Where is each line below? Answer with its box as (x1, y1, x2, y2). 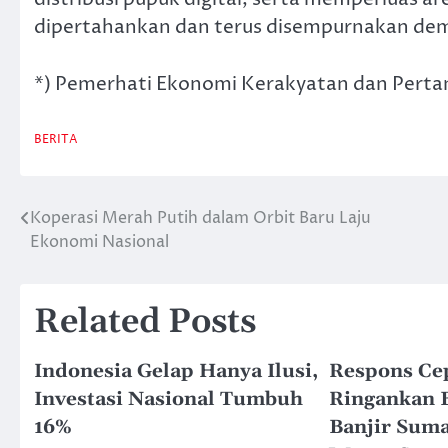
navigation (19, 244, 150, 275)
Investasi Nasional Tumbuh (34, 387, 303, 413)
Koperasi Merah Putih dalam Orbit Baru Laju (30, 207, 371, 230)
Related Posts (34, 301, 256, 345)
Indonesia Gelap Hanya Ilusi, (34, 359, 318, 385)
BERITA (34, 132, 78, 149)
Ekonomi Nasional (30, 231, 169, 254)
